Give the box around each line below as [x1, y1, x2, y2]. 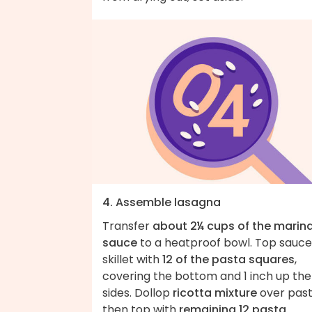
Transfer [102, 218, 153, 235]
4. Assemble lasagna [102, 194, 221, 211]
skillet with [102, 251, 162, 268]
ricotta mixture [173, 285, 257, 302]
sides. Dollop [102, 285, 173, 302]
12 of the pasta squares [162, 251, 295, 268]
